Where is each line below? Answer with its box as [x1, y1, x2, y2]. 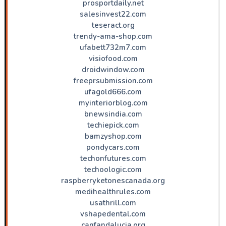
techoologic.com [84, 164, 142, 175]
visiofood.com [88, 53, 138, 64]
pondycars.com [86, 142, 140, 152]
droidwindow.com [81, 64, 145, 75]
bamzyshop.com [84, 131, 142, 141]
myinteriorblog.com [78, 97, 148, 108]
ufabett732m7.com [80, 42, 146, 52]
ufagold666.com [84, 86, 142, 97]
